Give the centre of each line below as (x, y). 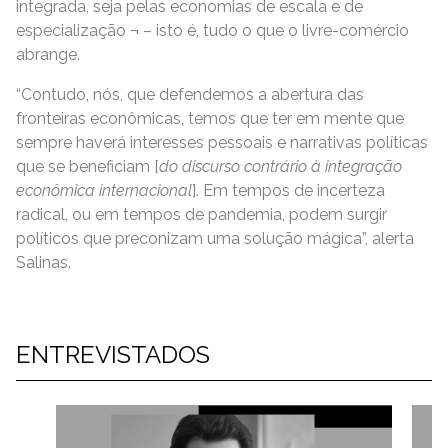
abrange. (48, 54)
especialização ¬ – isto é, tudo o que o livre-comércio (212, 30)
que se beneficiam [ (87, 166)
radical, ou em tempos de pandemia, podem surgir (201, 214)
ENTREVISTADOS (113, 354)
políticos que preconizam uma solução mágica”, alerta (215, 238)
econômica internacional (104, 190)
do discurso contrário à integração (280, 166)
